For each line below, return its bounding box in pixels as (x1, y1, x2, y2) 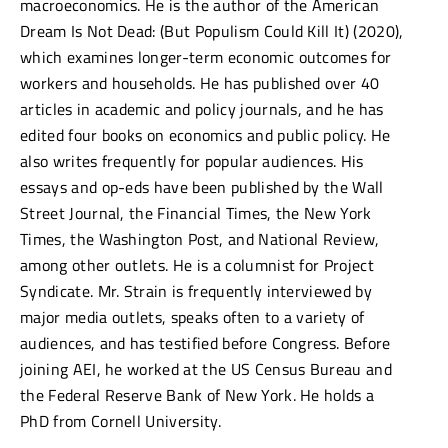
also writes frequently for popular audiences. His (20, 148, 364, 173)
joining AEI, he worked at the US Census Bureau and (20, 356, 393, 381)
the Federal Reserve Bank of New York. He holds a (20, 382, 375, 407)
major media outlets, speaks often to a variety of (20, 304, 365, 329)
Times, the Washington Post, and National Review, (20, 226, 380, 251)
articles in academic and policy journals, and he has (20, 96, 384, 121)
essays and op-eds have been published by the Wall (20, 174, 384, 199)
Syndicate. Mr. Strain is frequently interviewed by (20, 278, 373, 303)
